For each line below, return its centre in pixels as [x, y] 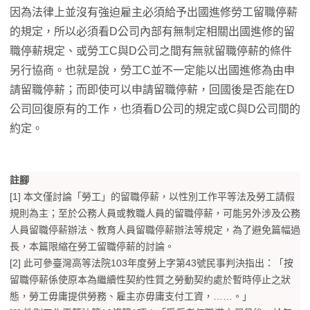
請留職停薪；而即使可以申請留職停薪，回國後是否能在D [152, 90]
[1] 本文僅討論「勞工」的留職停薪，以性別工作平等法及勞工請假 [152, 197]
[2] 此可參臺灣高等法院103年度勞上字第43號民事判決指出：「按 [152, 263]
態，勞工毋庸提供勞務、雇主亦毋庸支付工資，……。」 [131, 297]
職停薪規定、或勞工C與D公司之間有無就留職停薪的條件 [151, 51]
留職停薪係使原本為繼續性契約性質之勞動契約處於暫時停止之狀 [150, 280]
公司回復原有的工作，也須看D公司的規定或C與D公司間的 [155, 109]
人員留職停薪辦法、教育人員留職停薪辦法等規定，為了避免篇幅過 [155, 230]
